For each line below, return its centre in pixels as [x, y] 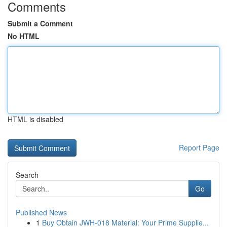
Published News [41, 212]
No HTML [24, 36]
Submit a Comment [40, 23]
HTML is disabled [35, 119]
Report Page [199, 147]
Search [27, 175]
